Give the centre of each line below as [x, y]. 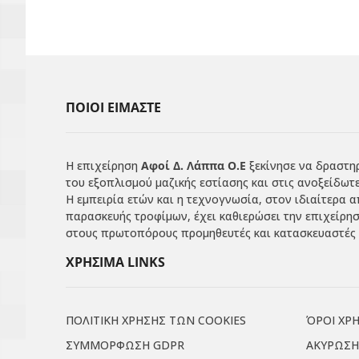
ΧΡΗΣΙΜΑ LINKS [115, 262]
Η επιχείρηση [103, 165]
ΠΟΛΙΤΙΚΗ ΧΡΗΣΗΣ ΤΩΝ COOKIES [156, 320]
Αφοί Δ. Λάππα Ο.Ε [194, 165]
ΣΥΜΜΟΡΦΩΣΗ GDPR [125, 345]
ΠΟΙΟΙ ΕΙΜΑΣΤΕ [113, 107]
